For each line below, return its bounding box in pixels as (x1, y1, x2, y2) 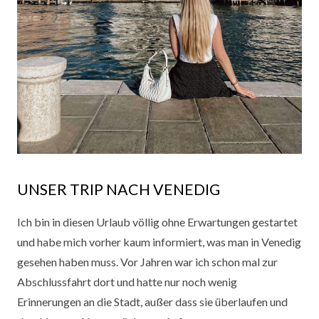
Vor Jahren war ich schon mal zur (120, 254, 278, 268)
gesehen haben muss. (17, 254, 120, 268)
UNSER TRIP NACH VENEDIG (17, 179, 220, 199)
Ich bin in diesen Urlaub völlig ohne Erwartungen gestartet (17, 214, 298, 229)
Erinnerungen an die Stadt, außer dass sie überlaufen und (17, 294, 288, 308)
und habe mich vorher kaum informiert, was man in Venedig (17, 234, 301, 249)
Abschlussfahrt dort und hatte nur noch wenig (17, 274, 237, 288)
